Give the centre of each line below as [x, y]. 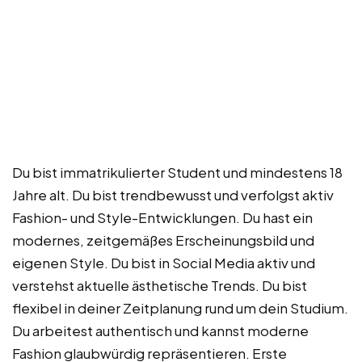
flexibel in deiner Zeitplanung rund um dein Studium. [180, 307]
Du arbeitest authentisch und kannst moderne [160, 330]
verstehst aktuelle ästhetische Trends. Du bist [160, 285]
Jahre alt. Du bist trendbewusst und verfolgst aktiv [173, 194]
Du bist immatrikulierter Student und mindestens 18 [177, 172]
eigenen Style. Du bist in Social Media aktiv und [164, 262]
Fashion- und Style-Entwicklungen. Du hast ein [162, 217]
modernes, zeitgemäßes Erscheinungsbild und [163, 240]
